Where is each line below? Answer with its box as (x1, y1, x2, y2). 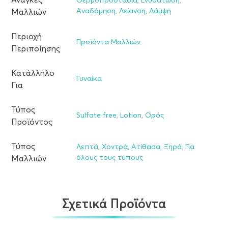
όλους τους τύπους (76, 154, 143, 162)
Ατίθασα (131, 144, 160, 151)
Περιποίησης (11, 45, 60, 53)
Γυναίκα (76, 75, 102, 83)
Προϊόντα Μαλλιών (76, 39, 140, 46)
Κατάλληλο (11, 69, 54, 78)
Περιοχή (11, 33, 42, 41)
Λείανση (119, 8, 146, 15)
